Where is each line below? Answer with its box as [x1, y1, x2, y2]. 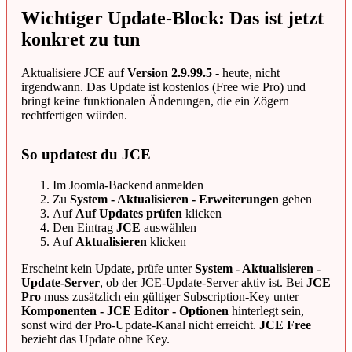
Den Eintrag [53, 220, 116, 234]
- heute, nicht [212, 65, 280, 79]
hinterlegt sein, [229, 303, 304, 317]
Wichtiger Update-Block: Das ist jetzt [21, 8, 324, 29]
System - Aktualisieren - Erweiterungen [70, 192, 279, 206]
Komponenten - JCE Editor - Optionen [21, 303, 229, 317]
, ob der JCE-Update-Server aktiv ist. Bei [100, 275, 306, 289]
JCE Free [259, 317, 311, 332]
